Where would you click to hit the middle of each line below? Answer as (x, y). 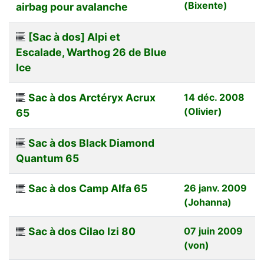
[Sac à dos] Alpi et (74, 37)
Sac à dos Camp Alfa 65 (88, 188)
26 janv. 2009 (215, 188)
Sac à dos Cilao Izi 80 (82, 231)
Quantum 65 (47, 158)
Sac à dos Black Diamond (91, 143)
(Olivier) (203, 111)
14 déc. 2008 (214, 97)
